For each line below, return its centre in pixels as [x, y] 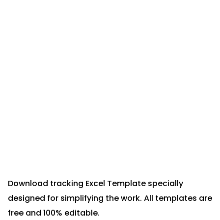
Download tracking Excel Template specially [96, 183]
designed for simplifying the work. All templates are [110, 198]
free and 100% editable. [54, 213]
